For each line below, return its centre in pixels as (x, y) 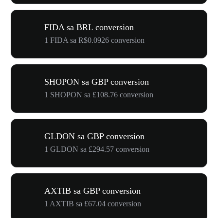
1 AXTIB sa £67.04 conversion (93, 204)
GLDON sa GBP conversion (94, 136)
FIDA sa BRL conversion (89, 27)
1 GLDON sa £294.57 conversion (97, 149)
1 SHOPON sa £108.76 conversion (99, 95)
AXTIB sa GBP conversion (92, 191)
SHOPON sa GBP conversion (97, 82)
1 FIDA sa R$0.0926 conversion (94, 40)
